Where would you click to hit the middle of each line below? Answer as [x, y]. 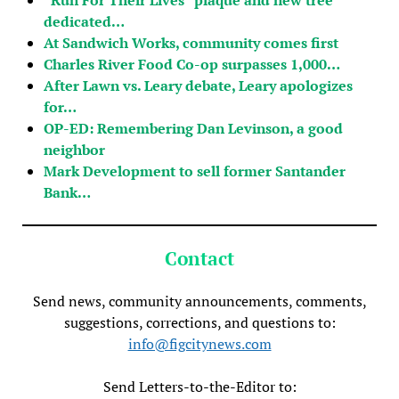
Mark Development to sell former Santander [194, 171]
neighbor [74, 149]
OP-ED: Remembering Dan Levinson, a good [193, 128]
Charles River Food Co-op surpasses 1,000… [191, 64]
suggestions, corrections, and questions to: [199, 322]
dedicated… [84, 21]
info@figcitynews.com [199, 343]
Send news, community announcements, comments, [199, 301]
